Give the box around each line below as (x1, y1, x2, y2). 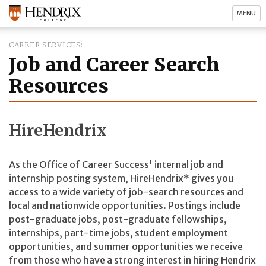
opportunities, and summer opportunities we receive (9, 240, 243, 253)
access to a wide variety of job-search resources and (9, 186, 243, 198)
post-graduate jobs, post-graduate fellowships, (9, 213, 227, 226)
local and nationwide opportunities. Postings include (9, 199, 240, 212)
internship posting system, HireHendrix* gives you (9, 172, 233, 185)
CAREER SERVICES (9, 40, 81, 49)
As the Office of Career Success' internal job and (9, 159, 223, 171)
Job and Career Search (9, 53, 220, 77)
